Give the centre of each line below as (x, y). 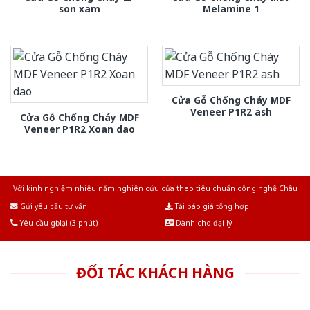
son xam (79, 9)
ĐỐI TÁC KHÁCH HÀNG (155, 273)
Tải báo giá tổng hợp (211, 207)
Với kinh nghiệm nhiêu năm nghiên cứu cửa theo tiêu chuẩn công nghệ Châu (155, 189)
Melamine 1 (231, 9)
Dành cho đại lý (203, 223)
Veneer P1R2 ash (231, 111)
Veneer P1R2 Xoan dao (79, 129)
